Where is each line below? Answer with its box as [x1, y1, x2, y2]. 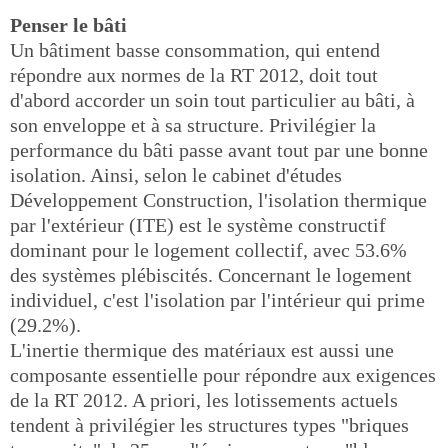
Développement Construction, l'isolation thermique [10, 189, 427, 211]
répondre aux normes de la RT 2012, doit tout [10, 64, 378, 86]
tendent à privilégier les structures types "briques [10, 414, 409, 436]
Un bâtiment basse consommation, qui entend [10, 39, 380, 61]
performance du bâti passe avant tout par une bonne [10, 139, 428, 161]
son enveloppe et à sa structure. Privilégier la [10, 114, 376, 136]
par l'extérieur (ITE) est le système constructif [10, 214, 386, 236]
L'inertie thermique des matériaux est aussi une [10, 339, 394, 361]
